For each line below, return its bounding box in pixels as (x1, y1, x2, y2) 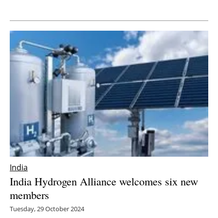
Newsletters (86, 10, 142, 24)
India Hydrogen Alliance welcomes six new (10, 173, 198, 188)
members (10, 187, 49, 202)
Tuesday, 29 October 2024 (10, 204, 84, 213)
